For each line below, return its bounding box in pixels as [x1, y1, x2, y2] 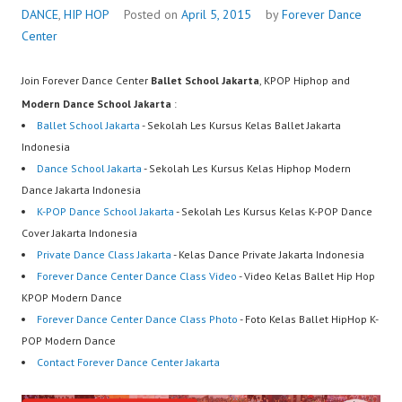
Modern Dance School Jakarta [22, 97, 171, 111]
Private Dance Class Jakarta [37, 248, 171, 262]
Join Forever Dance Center [22, 74, 151, 88]
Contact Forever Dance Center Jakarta [37, 355, 220, 370]
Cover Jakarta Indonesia [22, 226, 137, 240]
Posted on [124, 6, 181, 23]
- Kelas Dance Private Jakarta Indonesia [171, 248, 364, 262]
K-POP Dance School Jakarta [37, 205, 174, 219]
